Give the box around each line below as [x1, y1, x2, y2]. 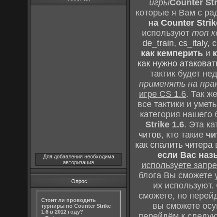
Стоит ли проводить [41, 197, 96, 203]
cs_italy [178, 38, 207, 48]
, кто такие [161, 130, 206, 140]
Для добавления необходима [43, 154, 114, 159]
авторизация [63, 159, 94, 165]
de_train [142, 38, 174, 48]
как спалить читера [135, 140, 213, 150]
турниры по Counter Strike [41, 202, 111, 209]
